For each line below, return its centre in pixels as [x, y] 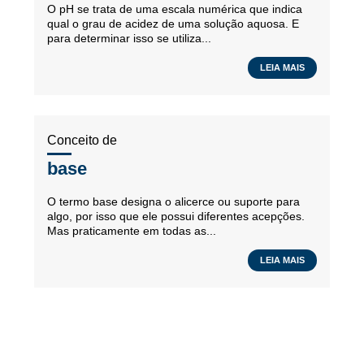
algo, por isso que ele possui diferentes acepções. [176, 216]
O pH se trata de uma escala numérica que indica [175, 9]
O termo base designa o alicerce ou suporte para [173, 201]
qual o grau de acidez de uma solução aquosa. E [173, 24]
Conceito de [82, 140]
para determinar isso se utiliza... [129, 38]
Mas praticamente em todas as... [132, 231]
